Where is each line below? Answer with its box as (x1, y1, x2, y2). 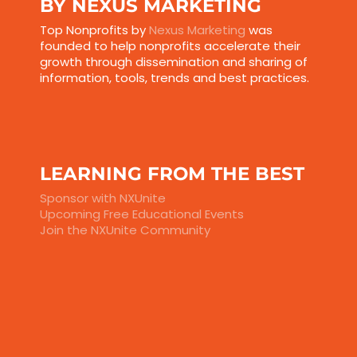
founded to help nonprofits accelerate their (39, 37, 300, 55)
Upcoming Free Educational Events (39, 206, 244, 223)
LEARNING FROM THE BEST (39, 163, 304, 186)
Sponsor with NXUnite (39, 190, 166, 207)
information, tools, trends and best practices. (39, 69, 309, 87)
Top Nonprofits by (39, 22, 149, 39)
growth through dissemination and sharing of (39, 53, 308, 71)
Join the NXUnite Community (39, 222, 210, 239)
